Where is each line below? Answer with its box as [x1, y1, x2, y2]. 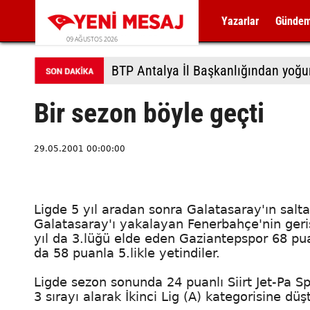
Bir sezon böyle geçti [34, 97, 264, 129]
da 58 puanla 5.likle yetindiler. [34, 246, 220, 260]
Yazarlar [221, 15, 259, 28]
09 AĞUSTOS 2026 [66, 35, 118, 44]
